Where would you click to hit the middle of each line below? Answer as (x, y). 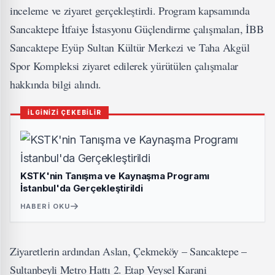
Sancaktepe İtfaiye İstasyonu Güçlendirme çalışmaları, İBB (137, 29)
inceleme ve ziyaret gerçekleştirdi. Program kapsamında (130, 10)
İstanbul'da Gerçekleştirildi (82, 188)
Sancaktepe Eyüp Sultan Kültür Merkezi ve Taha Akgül (130, 47)
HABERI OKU (45, 206)
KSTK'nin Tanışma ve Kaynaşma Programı (115, 176)
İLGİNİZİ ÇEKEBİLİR (64, 112)
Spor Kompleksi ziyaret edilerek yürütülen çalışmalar (124, 66)
